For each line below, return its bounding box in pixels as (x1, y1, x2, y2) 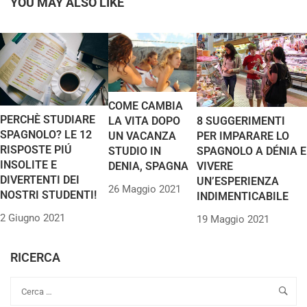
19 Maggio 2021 (196, 212, 269, 225)
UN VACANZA (108, 130, 177, 143)
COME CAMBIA (108, 99, 184, 113)
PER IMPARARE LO (196, 129, 289, 143)
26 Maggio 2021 (108, 183, 182, 196)
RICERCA (10, 249, 60, 265)
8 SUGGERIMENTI (196, 114, 285, 127)
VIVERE (196, 159, 233, 173)
